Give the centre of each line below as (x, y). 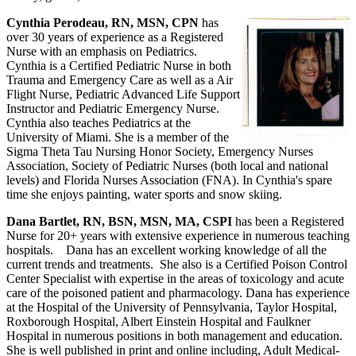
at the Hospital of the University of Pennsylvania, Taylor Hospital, (172, 307)
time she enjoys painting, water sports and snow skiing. (144, 194)
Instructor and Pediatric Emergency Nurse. (114, 108)
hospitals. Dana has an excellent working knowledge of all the (166, 250)
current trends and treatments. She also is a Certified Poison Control (177, 264)
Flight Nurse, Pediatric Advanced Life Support (123, 94)
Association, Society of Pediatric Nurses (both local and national (167, 165)
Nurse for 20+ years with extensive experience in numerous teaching (178, 235)
